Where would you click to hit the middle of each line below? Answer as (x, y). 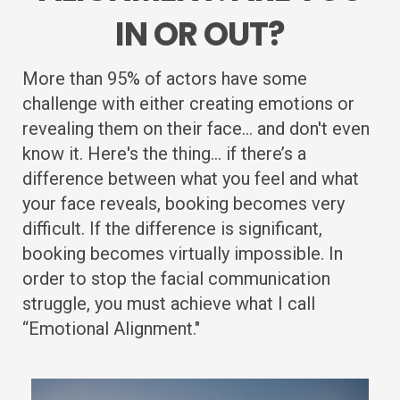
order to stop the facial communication (176, 278)
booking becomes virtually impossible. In (183, 253)
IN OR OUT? (200, 34)
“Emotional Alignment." (111, 328)
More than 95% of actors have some (165, 78)
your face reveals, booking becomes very (183, 203)
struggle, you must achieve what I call (169, 303)
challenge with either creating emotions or (188, 103)
